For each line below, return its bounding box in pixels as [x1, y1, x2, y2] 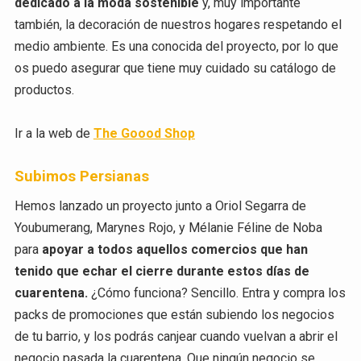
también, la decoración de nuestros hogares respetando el [14, 16, 342, 32]
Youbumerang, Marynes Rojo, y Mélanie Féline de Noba [14, 220, 322, 236]
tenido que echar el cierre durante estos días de [14, 263, 309, 280]
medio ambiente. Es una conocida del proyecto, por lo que [14, 38, 338, 54]
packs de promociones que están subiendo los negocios [14, 307, 334, 323]
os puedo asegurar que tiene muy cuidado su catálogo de [14, 60, 336, 76]
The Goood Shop [93, 125, 195, 141]
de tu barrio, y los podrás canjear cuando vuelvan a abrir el [14, 329, 338, 345]
